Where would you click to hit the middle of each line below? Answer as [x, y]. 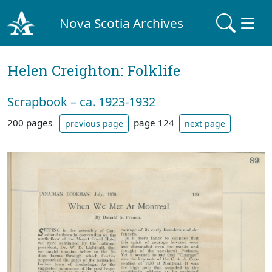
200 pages [31, 122]
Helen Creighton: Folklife [94, 70]
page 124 [154, 122]
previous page [94, 124]
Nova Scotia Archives [122, 23]
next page [205, 124]
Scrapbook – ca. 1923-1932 [81, 102]
